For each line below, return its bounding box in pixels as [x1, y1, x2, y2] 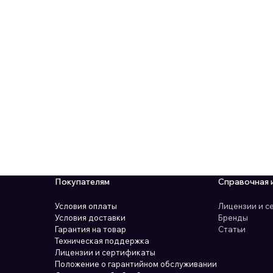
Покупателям [54, 176, 110, 187]
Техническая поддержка [54, 236, 149, 246]
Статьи [218, 224, 246, 234]
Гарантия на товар [54, 224, 126, 234]
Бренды [218, 213, 249, 222]
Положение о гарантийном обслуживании [54, 259, 217, 269]
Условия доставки [54, 213, 126, 222]
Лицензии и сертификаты [54, 247, 155, 257]
